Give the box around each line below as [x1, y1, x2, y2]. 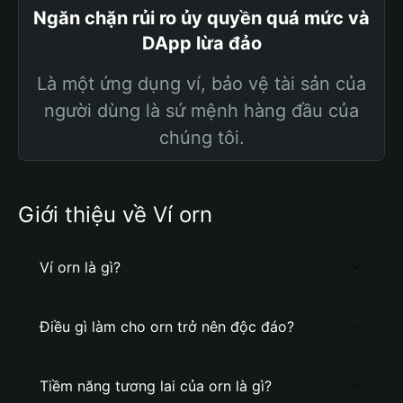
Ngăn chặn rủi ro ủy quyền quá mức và [33, 7, 370, 29]
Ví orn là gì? [40, 258, 121, 276]
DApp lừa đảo [141, 32, 262, 54]
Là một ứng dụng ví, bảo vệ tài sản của [37, 73, 366, 94]
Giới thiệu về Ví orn [18, 201, 212, 228]
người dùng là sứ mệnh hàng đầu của [44, 100, 359, 121]
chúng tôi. [158, 127, 245, 148]
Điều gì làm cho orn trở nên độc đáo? [40, 318, 294, 336]
